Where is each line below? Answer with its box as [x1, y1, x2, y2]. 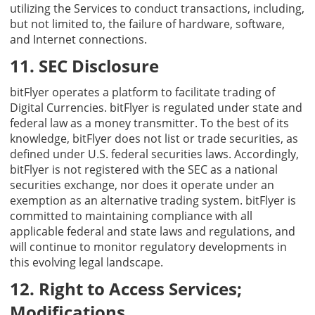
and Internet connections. [10, 31, 147, 47]
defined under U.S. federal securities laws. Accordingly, [10, 146, 299, 162]
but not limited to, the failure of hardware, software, [10, 15, 285, 32]
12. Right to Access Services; [10, 276, 242, 300]
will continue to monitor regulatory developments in [10, 238, 287, 255]
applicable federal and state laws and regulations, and [10, 223, 295, 239]
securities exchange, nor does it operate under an [10, 176, 274, 193]
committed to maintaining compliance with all [10, 207, 252, 224]
